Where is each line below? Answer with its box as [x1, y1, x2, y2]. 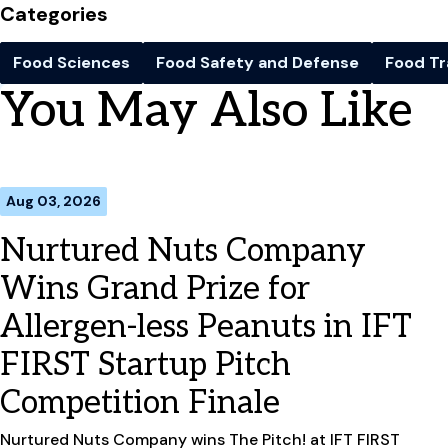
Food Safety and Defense [156, 51, 359, 73]
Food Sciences [13, 51, 130, 73]
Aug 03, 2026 [6, 191, 101, 210]
